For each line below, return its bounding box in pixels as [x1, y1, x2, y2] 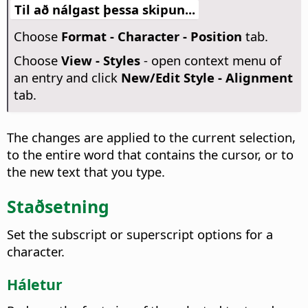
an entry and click [13, 69, 121, 87]
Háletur [7, 274, 63, 294]
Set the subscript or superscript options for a [7, 225, 273, 243]
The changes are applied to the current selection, [7, 129, 296, 146]
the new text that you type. [7, 163, 165, 181]
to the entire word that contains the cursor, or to [7, 146, 294, 164]
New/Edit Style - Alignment [120, 69, 293, 87]
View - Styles [60, 52, 140, 69]
